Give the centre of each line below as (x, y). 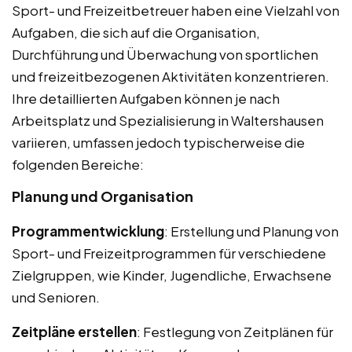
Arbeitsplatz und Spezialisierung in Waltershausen (168, 120)
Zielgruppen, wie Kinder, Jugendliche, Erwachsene (172, 275)
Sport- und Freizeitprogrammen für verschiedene (169, 253)
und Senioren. (56, 297)
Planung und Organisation (103, 196)
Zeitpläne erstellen (74, 331)
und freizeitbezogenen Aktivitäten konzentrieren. (170, 76)
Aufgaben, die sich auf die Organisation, (136, 32)
